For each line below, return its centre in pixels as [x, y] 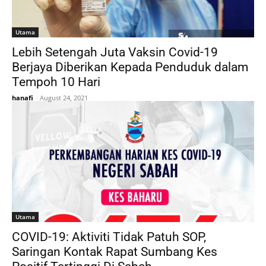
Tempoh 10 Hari [56, 82]
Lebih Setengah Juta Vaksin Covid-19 [115, 52]
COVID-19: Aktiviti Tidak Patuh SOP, [109, 237]
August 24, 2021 [64, 97]
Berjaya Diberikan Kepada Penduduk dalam [130, 67]
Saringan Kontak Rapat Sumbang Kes [115, 251]
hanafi [23, 97]
